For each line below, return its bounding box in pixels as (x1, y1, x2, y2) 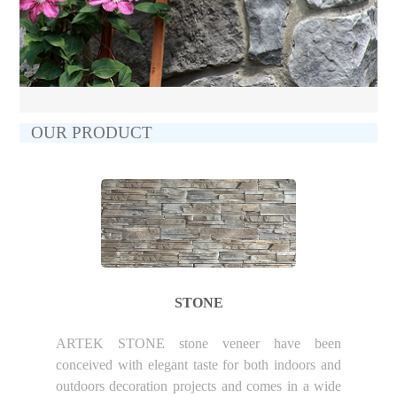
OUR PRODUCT (30, 123, 152, 143)
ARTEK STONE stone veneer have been (55, 335, 342, 351)
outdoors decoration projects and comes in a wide (55, 378, 342, 393)
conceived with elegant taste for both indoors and (55, 356, 342, 372)
